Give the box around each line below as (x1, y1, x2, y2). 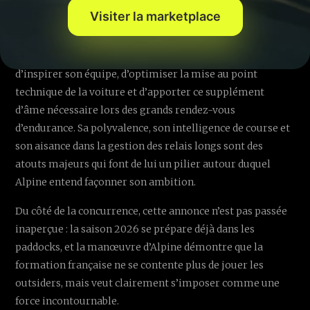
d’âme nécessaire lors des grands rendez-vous (15, 104, 236, 117)
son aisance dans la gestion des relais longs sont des (15, 140, 264, 153)
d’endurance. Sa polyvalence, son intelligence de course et (15, 122, 291, 135)
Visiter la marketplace (89, 9, 221, 24)
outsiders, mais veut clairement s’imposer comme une (15, 277, 280, 290)
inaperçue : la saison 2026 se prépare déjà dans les (15, 223, 255, 236)
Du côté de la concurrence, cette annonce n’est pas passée (15, 205, 288, 218)
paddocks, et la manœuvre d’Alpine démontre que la (15, 241, 264, 254)
